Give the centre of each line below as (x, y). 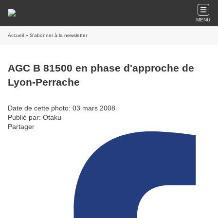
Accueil (16, 35)
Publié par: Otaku (35, 117)
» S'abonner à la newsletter (55, 35)
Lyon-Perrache (44, 82)
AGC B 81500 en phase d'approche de (101, 68)
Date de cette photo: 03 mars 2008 (62, 108)
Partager (21, 126)
